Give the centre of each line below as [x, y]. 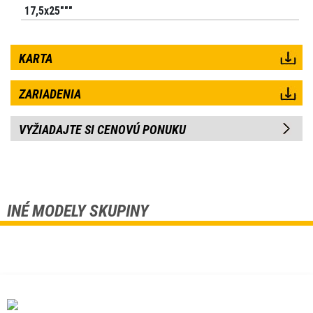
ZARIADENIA [50, 94]
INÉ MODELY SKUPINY [78, 211]
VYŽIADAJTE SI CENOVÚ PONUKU [102, 130]
